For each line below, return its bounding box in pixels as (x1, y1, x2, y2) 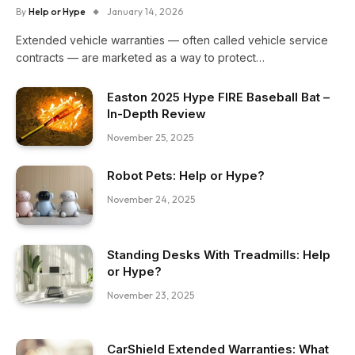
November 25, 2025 (107, 131, 193, 143)
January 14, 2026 (107, 5, 183, 17)
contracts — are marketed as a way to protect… (16, 50, 265, 64)
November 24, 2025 (107, 193, 195, 206)
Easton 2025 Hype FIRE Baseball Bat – (107, 89, 330, 105)
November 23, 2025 (107, 288, 194, 301)
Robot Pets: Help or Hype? (107, 168, 265, 184)
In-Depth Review (107, 105, 206, 121)
